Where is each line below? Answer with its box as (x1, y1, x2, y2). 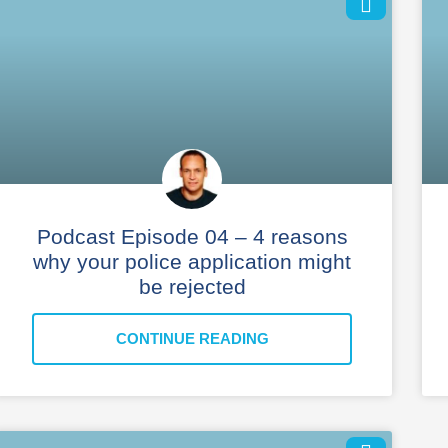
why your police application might (33, 249, 351, 273)
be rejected (138, 274, 246, 298)
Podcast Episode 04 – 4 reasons (36, 224, 348, 248)
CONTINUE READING (115, 329, 269, 347)
